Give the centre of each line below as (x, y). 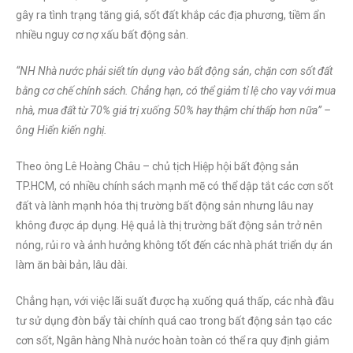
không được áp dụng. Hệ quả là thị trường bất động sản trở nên (169, 226)
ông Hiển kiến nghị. (61, 130)
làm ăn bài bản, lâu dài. (72, 265)
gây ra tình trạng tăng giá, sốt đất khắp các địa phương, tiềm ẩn (171, 15)
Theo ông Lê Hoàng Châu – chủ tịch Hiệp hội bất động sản (157, 167)
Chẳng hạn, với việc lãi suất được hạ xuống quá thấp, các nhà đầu (175, 301)
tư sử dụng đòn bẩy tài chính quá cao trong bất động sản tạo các (174, 321)
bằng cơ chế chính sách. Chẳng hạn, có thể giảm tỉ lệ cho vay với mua (176, 91)
